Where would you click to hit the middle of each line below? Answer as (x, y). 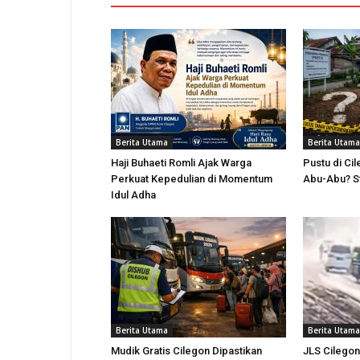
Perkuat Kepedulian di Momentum (192, 179)
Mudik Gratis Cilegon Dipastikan (186, 351)
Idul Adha (133, 195)
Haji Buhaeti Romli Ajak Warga (181, 163)
